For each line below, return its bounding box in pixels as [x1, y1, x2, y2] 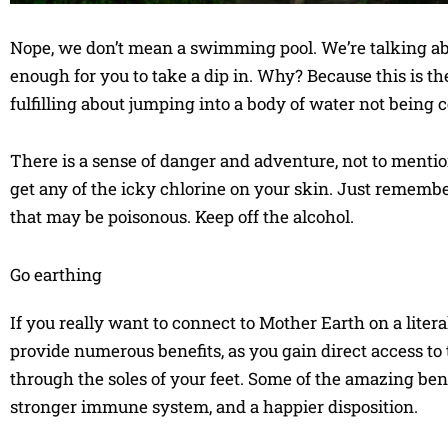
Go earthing [10, 263, 102, 287]
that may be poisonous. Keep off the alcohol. [10, 205, 354, 229]
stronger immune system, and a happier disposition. [10, 395, 418, 419]
